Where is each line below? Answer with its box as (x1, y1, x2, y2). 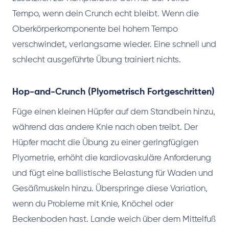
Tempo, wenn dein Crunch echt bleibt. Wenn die (12, 9, 199, 18)
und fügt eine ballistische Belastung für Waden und (12, 169, 213, 178)
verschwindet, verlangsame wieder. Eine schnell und (12, 40, 216, 49)
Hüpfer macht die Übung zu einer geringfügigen (12, 138, 198, 147)
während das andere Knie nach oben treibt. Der (12, 123, 198, 132)
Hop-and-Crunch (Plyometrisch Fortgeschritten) (12, 87, 215, 97)
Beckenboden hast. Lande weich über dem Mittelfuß (12, 215, 216, 224)
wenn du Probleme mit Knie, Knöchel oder (12, 199, 173, 209)
